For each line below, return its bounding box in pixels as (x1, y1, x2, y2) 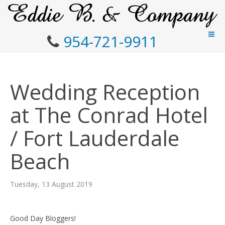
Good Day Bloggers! (10, 213, 76, 223)
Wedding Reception (10, 77, 200, 106)
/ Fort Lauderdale (10, 124, 179, 152)
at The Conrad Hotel (10, 100, 208, 129)
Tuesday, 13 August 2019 (10, 179, 92, 189)
